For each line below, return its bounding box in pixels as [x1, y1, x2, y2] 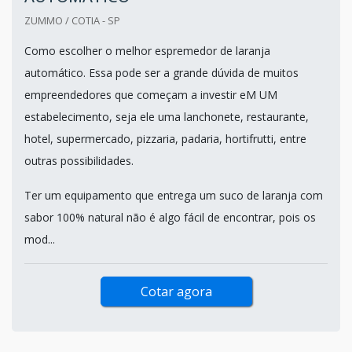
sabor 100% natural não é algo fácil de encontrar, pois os [24, 209, 316, 225]
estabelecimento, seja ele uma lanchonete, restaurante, [24, 108, 309, 124]
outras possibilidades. [24, 152, 137, 168]
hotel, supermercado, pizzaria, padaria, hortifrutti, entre [24, 130, 306, 146]
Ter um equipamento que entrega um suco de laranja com [24, 187, 323, 203]
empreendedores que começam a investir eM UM [24, 86, 277, 102]
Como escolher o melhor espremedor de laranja [24, 42, 270, 58]
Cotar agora [140, 282, 212, 300]
